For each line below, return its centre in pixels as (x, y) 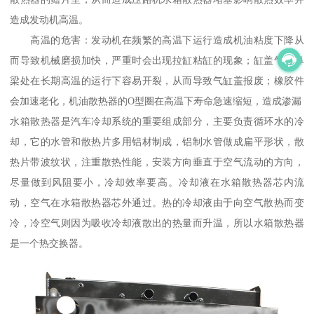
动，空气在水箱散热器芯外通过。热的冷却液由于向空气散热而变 (157, 203)
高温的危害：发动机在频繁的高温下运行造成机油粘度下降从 (157, 40)
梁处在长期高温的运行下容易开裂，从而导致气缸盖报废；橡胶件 (157, 81)
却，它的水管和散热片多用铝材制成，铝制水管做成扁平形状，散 (157, 142)
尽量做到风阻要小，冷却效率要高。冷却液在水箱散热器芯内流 (157, 183)
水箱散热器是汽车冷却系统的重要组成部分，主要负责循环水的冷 (157, 122)
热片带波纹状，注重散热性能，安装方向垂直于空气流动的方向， (157, 162)
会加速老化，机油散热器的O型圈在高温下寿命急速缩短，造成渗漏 (156, 101)
